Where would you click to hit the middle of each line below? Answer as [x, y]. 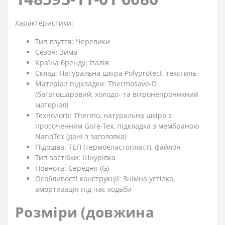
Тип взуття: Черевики [73, 41]
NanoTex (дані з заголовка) [81, 136]
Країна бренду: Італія [72, 63]
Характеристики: [44, 23]
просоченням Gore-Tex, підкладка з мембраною [117, 126]
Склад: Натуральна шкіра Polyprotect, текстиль [116, 73]
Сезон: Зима [56, 52]
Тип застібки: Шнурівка [75, 157]
